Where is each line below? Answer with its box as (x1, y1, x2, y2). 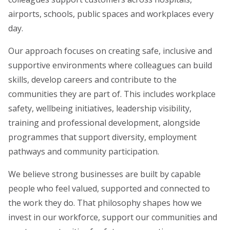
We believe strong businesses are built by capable (8, 168, 201, 180)
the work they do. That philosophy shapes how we (8, 197, 202, 208)
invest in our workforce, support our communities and (8, 211, 217, 223)
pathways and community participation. (8, 145, 159, 157)
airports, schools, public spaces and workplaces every (8, 8, 214, 20)
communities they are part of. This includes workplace (8, 88, 216, 100)
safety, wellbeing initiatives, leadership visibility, (8, 102, 191, 114)
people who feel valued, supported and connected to (8, 182, 210, 194)
